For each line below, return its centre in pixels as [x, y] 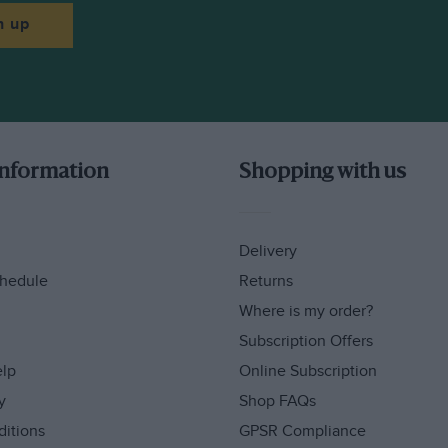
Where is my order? [305, 311]
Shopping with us [322, 173]
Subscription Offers [305, 341]
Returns [265, 281]
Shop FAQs [277, 401]
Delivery [267, 252]
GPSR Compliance [302, 431]
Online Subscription [307, 371]
